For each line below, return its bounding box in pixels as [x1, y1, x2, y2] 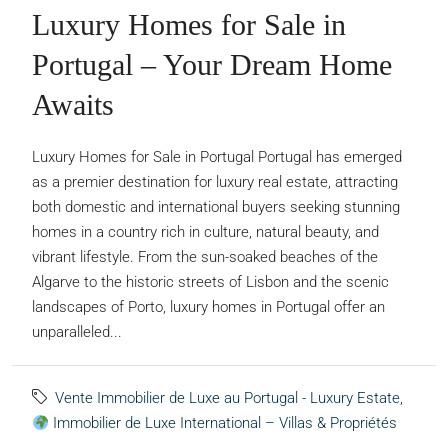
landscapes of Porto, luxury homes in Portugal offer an [32, 298, 385, 317]
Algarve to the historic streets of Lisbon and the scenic [32, 273, 389, 292]
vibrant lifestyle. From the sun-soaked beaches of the [32, 248, 378, 267]
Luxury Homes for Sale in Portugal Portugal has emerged [32, 148, 402, 167]
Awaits [32, 88, 114, 122]
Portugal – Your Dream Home [32, 48, 392, 82]
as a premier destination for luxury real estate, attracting [32, 173, 398, 192]
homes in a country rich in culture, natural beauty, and [32, 223, 379, 242]
